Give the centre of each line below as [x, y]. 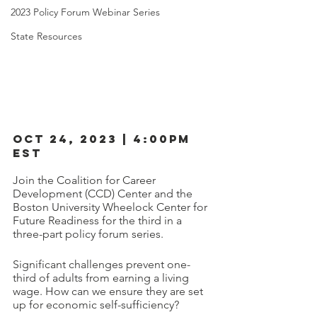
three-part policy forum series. [90, 234]
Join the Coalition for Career [86, 180]
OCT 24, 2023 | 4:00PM [104, 138]
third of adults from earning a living [102, 277]
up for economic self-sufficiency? [96, 304]
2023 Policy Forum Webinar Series [85, 12]
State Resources [46, 36]
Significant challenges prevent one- [102, 264]
